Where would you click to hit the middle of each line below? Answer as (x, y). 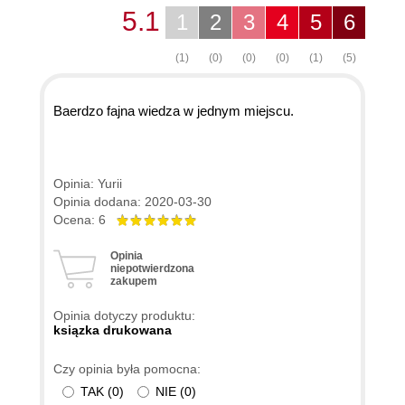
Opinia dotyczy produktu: (124, 316)
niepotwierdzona (152, 269)
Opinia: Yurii (88, 184)
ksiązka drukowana (113, 330)
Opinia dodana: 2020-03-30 (132, 202)
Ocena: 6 (85, 220)
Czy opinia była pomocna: (127, 369)
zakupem (134, 282)
